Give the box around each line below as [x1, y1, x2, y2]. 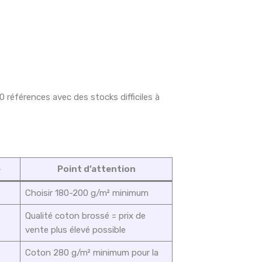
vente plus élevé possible [25, 225, 126, 236]
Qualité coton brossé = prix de [25, 211, 146, 222]
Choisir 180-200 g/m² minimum [25, 188, 149, 199]
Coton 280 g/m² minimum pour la [25, 247, 158, 258]
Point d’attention [57, 164, 136, 175]
